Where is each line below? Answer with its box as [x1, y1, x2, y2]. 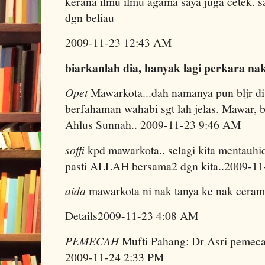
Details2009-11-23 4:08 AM [65, 208, 198, 224]
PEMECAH [65, 232, 119, 248]
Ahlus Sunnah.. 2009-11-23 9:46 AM [65, 117, 241, 133]
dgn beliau [65, 9, 114, 25]
